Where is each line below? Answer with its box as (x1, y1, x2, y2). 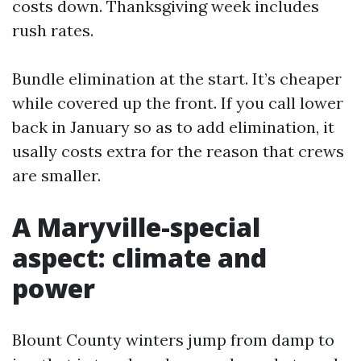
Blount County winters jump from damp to (12, 330, 334, 351)
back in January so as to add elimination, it (12, 117, 334, 138)
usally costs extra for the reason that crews (12, 141, 344, 162)
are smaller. (12, 165, 101, 186)
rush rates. (12, 20, 93, 41)
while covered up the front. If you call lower (12, 93, 343, 114)
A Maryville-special (12, 210, 260, 245)
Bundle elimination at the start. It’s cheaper (12, 68, 342, 89)
